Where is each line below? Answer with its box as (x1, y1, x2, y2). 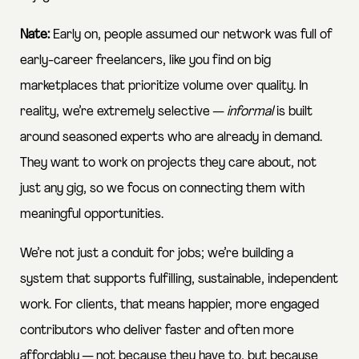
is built (276, 104, 313, 119)
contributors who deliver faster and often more (20, 323, 294, 337)
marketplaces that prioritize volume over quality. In (20, 79, 308, 93)
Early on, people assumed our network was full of (53, 27, 333, 42)
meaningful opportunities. (20, 207, 163, 221)
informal (227, 104, 276, 119)
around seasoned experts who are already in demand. (20, 130, 322, 144)
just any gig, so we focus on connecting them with (20, 181, 305, 196)
